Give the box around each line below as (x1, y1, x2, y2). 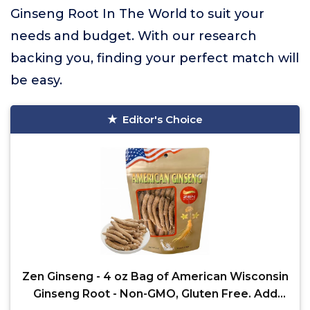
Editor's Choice (122, 113, 203, 126)
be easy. (10, 73, 62, 88)
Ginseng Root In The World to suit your (10, 6, 264, 21)
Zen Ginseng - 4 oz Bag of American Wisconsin (21, 270, 289, 283)
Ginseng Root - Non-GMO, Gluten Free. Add (33, 287, 277, 300)
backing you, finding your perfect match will (10, 51, 299, 66)
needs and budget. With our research (10, 28, 257, 44)
